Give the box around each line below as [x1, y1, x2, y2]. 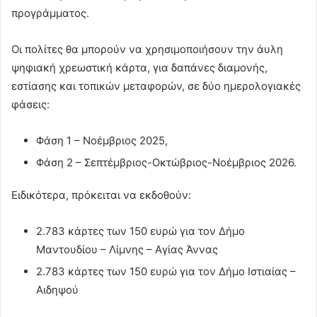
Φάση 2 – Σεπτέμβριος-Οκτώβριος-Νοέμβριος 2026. [36, 156, 296, 170]
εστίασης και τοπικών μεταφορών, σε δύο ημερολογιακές [11, 79, 301, 93]
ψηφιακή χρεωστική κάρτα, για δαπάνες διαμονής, [11, 61, 267, 75]
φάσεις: [11, 98, 50, 112]
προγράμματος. [11, 6, 89, 21]
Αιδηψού [36, 283, 79, 297]
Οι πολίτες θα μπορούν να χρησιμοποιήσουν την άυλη [11, 42, 283, 57]
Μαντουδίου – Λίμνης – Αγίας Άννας [36, 243, 218, 257]
